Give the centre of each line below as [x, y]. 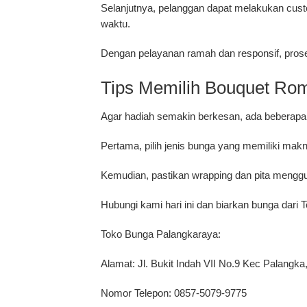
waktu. [115, 24]
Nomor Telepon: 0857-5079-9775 [174, 294]
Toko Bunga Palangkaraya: [161, 235]
